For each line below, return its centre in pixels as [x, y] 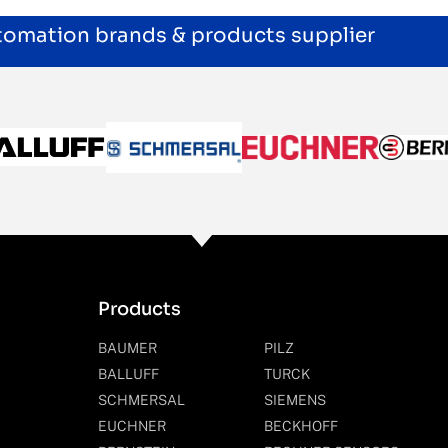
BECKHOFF [300, 425]
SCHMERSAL [141, 399]
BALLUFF [128, 373]
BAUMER [127, 347]
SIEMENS [294, 399]
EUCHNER [132, 425]
